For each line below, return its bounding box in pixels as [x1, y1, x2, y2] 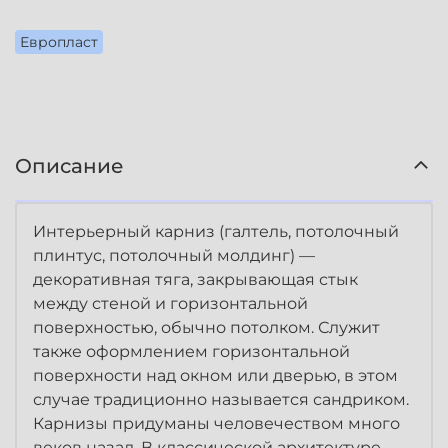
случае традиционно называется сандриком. [33, 390, 409, 410]
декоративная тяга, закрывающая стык [33, 270, 358, 290]
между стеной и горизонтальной [33, 294, 308, 314]
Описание [15, 154, 124, 179]
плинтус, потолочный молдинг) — [33, 246, 315, 266]
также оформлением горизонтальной [33, 342, 350, 362]
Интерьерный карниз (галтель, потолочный [33, 222, 399, 242]
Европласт [20, 32, 99, 51]
